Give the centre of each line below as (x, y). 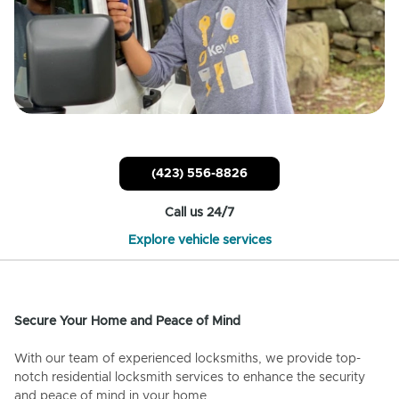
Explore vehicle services (199, 241)
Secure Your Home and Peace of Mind (127, 322)
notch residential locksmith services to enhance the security (190, 378)
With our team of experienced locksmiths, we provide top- (187, 359)
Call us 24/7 (199, 213)
